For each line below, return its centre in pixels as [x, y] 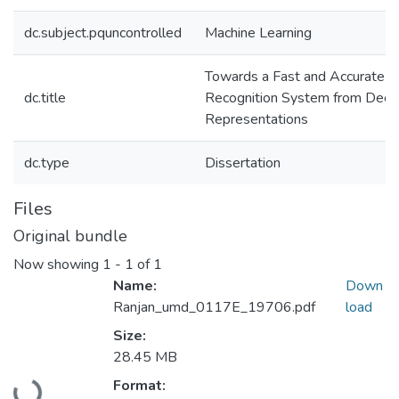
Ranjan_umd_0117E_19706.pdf [214, 308]
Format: [139, 386]
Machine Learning [258, 33]
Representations [256, 119]
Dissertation [243, 163]
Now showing [58, 265]
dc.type [47, 163]
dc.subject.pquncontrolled [103, 33]
